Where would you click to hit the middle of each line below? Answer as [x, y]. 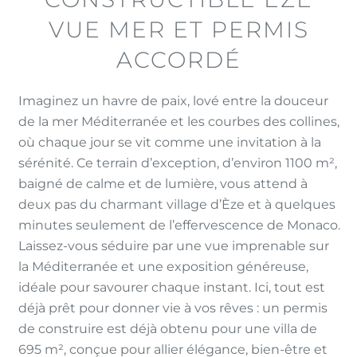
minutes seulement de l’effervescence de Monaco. [179, 225]
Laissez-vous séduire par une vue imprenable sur [174, 246]
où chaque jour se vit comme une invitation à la [170, 142]
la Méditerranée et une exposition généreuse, [163, 267]
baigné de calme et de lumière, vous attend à [163, 184]
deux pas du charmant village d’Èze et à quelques [177, 204]
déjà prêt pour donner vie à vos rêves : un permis [173, 308]
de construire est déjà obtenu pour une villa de [168, 329]
